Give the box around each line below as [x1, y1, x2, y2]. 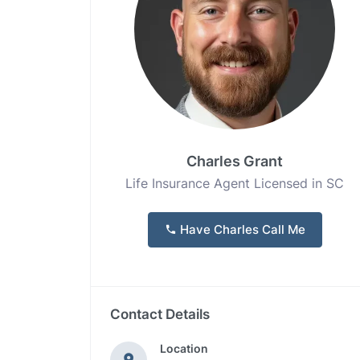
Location [160, 342, 208, 355]
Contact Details [110, 306, 210, 322]
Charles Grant [186, 153, 283, 170]
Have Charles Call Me [176, 222, 305, 237]
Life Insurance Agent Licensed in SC [125, 175, 344, 191]
